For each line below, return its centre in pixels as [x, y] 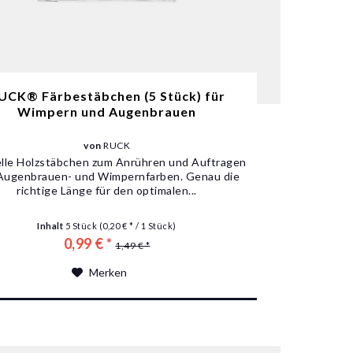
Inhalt [51, 225]
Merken [108, 272]
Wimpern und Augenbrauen [107, 111]
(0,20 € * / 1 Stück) [137, 225]
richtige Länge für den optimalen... [107, 190]
